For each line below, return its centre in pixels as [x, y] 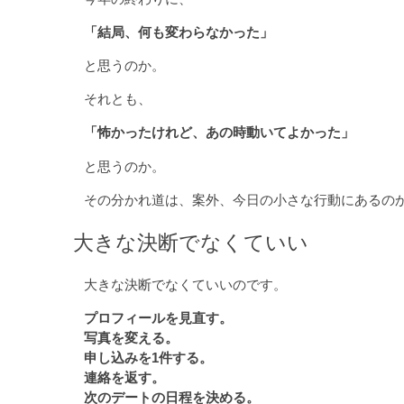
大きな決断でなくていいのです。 [186, 284]
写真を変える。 [132, 337]
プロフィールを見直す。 [159, 317]
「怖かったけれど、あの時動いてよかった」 [220, 133]
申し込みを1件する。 [149, 357]
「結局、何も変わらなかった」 [179, 32]
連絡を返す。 [125, 377]
